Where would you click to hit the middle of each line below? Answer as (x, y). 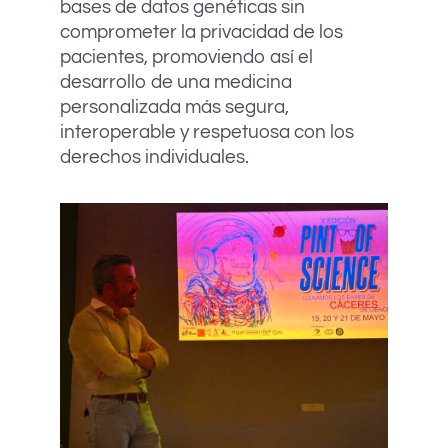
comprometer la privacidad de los (201, 31)
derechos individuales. (154, 156)
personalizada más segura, (174, 106)
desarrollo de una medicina (176, 81)
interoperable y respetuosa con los (207, 131)
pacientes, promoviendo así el (186, 56)
